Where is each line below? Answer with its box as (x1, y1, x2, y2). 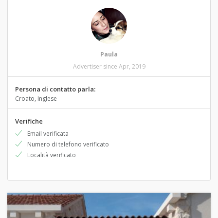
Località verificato (27, 151, 76, 159)
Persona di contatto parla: (15, 85, 95, 93)
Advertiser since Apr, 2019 (73, 62, 145, 71)
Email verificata (27, 129, 69, 138)
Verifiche (15, 117, 43, 126)
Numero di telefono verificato (27, 140, 109, 148)
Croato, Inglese (15, 94, 57, 103)
